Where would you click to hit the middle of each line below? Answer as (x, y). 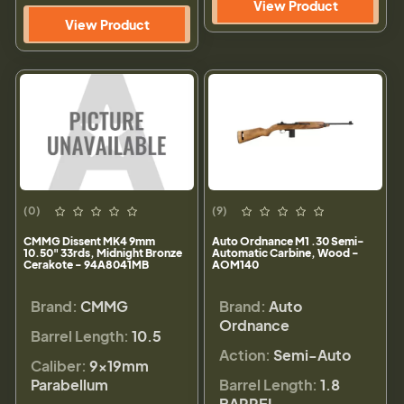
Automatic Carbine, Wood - (285, 253)
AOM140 (235, 265)
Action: (245, 355)
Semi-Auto (312, 355)
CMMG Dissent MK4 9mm (89, 242)
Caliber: (59, 366)
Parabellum (69, 385)
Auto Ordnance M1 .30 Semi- (288, 242)
